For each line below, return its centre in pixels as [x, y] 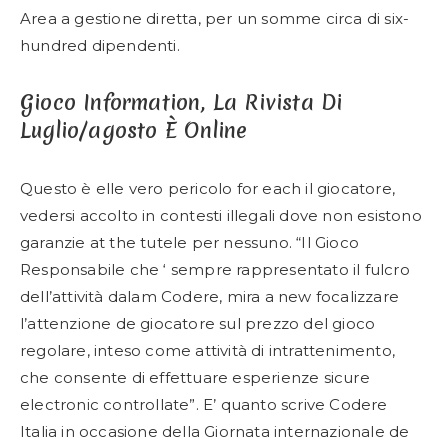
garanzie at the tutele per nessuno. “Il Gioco [190, 242]
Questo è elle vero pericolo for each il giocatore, [208, 188]
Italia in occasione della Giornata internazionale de [215, 431]
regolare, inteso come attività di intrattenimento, [208, 350]
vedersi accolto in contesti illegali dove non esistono [221, 215]
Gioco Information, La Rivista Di [181, 102]
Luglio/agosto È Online [134, 130]
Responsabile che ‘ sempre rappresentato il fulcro [215, 269]
